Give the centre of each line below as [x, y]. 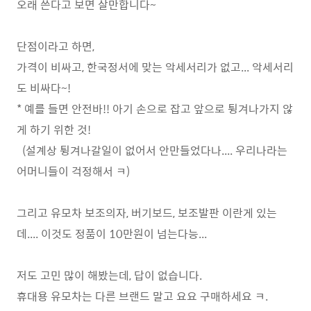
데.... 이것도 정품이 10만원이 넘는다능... [112, 233]
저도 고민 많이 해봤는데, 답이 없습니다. [109, 275]
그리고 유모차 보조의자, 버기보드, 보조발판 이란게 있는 [147, 212]
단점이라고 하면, [56, 46]
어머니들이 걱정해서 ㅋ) [73, 171]
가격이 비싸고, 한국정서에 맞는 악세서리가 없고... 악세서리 [155, 67]
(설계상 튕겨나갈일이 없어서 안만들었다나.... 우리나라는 [152, 150]
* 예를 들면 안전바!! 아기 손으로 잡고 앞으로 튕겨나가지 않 [155, 108]
